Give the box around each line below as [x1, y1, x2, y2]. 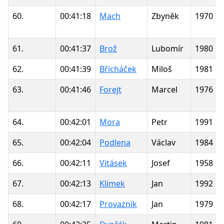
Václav [151, 136, 175, 148]
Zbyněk [151, 10, 179, 21]
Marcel [151, 83, 177, 95]
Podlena [99, 136, 130, 148]
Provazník [99, 198, 137, 209]
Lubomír [151, 42, 183, 54]
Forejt [99, 83, 121, 95]
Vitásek [99, 157, 127, 168]
